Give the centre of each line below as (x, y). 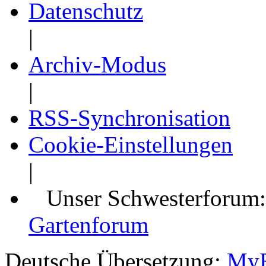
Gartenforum (88, 224)
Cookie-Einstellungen (131, 144)
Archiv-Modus (97, 64)
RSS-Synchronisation (129, 118)
